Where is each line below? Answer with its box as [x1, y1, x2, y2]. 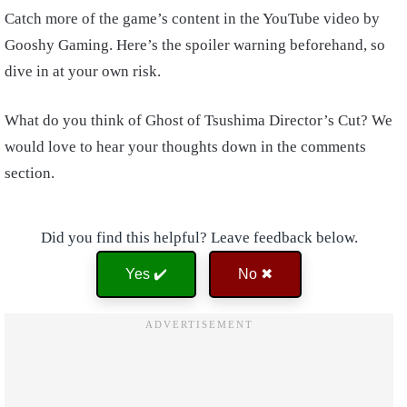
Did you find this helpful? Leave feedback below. [40, 229, 358, 247]
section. [5, 164, 58, 183]
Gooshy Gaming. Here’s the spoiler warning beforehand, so [5, 36, 385, 55]
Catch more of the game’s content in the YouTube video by [5, 10, 380, 28]
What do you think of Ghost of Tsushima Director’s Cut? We [5, 112, 392, 130]
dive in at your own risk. [5, 63, 164, 81]
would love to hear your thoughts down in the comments [5, 138, 366, 156]
